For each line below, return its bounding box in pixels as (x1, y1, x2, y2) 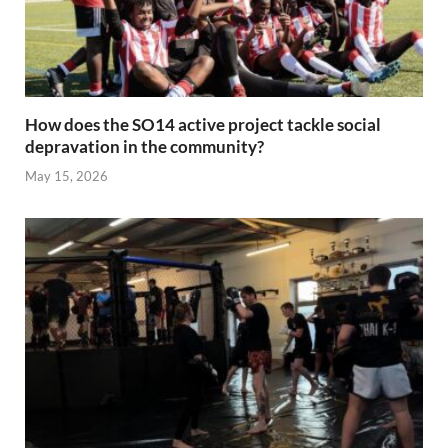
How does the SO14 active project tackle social (25, 114, 381, 136)
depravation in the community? (25, 136, 264, 158)
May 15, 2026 (25, 167, 108, 184)
